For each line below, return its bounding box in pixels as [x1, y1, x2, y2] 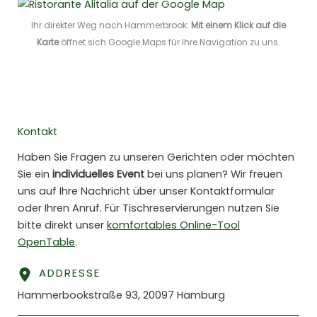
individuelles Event [52, 167, 144, 182]
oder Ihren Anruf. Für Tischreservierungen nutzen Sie [18, 201, 279, 216]
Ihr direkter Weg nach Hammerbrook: [31, 19, 191, 32]
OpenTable [18, 235, 75, 250]
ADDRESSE [39, 265, 100, 281]
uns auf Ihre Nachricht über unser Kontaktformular [18, 184, 275, 199]
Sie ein [18, 167, 52, 182]
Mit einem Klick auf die [191, 19, 286, 32]
